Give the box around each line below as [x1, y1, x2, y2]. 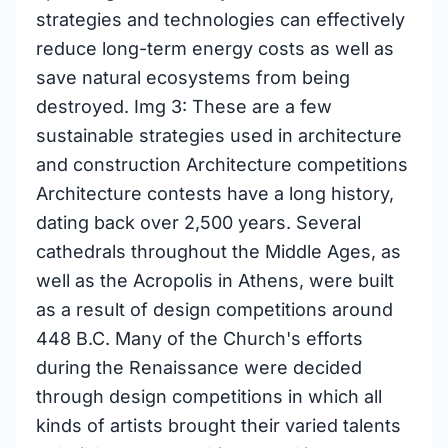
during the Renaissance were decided [36, 357, 362, 378]
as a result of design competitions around [36, 299, 393, 320]
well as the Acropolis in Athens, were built [36, 270, 394, 291]
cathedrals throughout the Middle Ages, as [36, 241, 401, 262]
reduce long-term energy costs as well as [36, 38, 394, 59]
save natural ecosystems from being [36, 67, 350, 88]
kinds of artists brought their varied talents [36, 415, 401, 436]
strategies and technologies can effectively [36, 9, 405, 30]
